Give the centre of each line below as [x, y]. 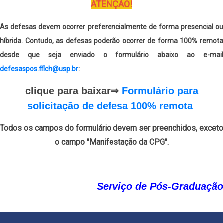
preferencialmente [117, 27]
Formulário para [160, 91]
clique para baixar [68, 91]
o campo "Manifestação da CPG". [111, 142]
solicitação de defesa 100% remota [110, 106]
